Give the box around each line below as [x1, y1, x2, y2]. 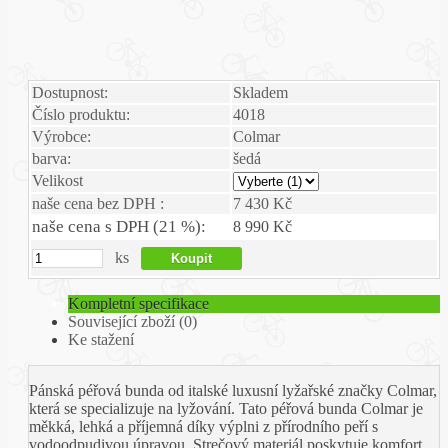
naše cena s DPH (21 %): [32, 217, 206, 237]
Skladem [233, 84, 288, 102]
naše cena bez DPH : [32, 195, 164, 213]
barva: [32, 150, 71, 168]
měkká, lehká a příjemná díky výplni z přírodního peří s [29, 418, 378, 436]
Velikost [32, 172, 83, 190]
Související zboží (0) [68, 313, 197, 331]
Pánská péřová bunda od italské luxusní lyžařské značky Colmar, [29, 382, 437, 400]
